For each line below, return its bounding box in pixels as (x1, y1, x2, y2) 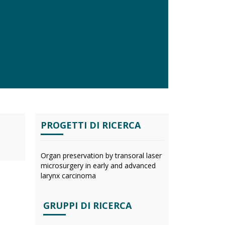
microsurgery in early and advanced (41, 161, 156, 170)
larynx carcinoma (41, 171, 96, 180)
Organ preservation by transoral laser (41, 151, 162, 160)
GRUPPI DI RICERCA (43, 199, 132, 211)
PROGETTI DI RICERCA (41, 119, 141, 131)
